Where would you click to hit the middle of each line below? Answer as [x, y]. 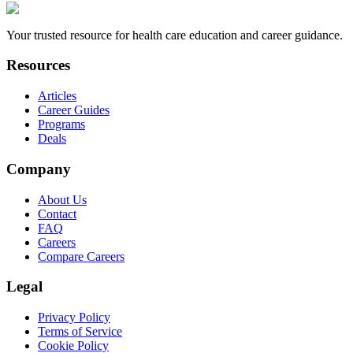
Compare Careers [81, 256]
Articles [57, 96]
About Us [62, 199]
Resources [38, 65]
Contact [57, 214]
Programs [61, 124]
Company [39, 169]
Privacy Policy [74, 317]
